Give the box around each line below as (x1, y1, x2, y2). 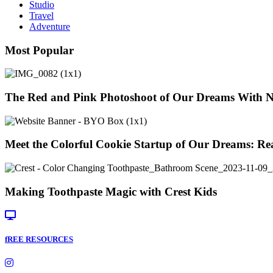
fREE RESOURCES (5, 234, 73, 244)
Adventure (29, 21, 70, 32)
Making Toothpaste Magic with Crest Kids (5, 185, 217, 198)
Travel (29, 10, 54, 21)
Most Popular (5, 43, 74, 57)
